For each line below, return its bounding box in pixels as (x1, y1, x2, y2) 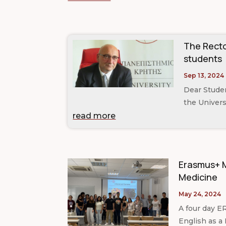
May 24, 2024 (179, 190, 221, 198)
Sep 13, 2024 (184, 71, 224, 79)
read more (73, 110, 116, 121)
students (184, 52, 222, 65)
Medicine (179, 171, 218, 183)
